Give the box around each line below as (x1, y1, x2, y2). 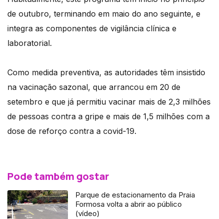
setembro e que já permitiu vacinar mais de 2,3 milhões (7, 96, 211, 107)
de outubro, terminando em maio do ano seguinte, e (7, 8, 200, 19)
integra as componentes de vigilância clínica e (7, 23, 176, 33)
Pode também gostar (7, 169, 109, 183)
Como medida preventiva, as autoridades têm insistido (7, 67, 205, 77)
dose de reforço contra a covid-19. (7, 126, 136, 136)
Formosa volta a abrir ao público (75, 199, 182, 209)
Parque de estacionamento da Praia (75, 190, 196, 199)
